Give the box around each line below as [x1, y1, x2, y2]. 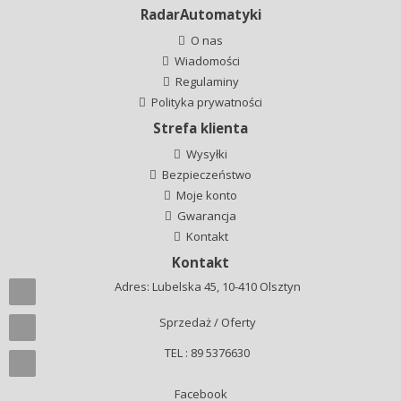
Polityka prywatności [151, 94, 262, 111]
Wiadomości [174, 53, 240, 70]
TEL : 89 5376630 [165, 345, 250, 362]
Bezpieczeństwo [162, 166, 252, 183]
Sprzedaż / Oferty [158, 314, 256, 331]
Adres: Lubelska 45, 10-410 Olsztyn [114, 278, 301, 295]
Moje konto [176, 187, 237, 204]
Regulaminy [175, 73, 239, 90]
